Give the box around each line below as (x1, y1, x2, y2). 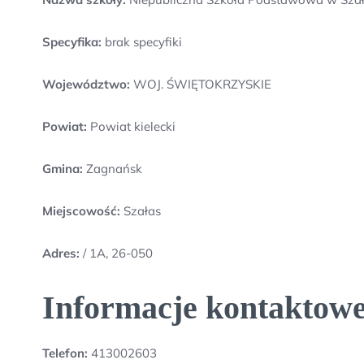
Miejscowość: (42, 203, 120, 219)
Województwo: (42, 76, 130, 92)
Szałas (120, 203, 161, 219)
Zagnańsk (83, 161, 142, 176)
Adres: (42, 245, 83, 261)
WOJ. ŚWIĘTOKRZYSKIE (130, 76, 271, 92)
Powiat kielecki (87, 119, 175, 134)
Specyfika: (42, 34, 102, 50)
